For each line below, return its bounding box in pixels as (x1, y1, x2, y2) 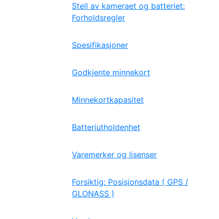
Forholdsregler (72, 13, 125, 22)
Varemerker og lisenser (72, 150, 157, 159)
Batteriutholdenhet (72, 122, 140, 132)
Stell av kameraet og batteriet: (72, 1, 185, 11)
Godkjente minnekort (72, 67, 150, 77)
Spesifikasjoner (72, 40, 128, 50)
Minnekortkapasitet (72, 95, 144, 105)
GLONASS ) (72, 189, 114, 198)
